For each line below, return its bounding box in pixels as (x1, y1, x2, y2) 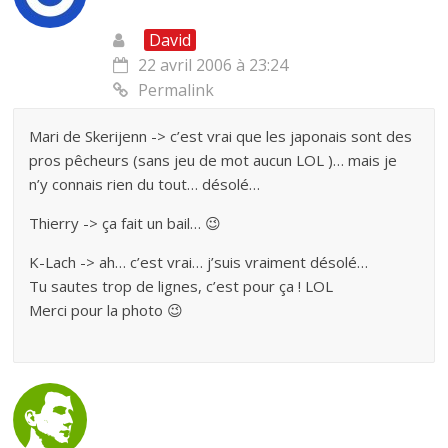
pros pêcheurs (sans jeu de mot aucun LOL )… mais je (29, 149, 398, 170)
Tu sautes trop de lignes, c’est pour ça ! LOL (29, 275, 334, 296)
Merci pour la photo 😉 (29, 299, 184, 320)
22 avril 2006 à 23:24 (138, 53, 289, 76)
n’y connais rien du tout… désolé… (29, 173, 261, 194)
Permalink (138, 78, 215, 101)
